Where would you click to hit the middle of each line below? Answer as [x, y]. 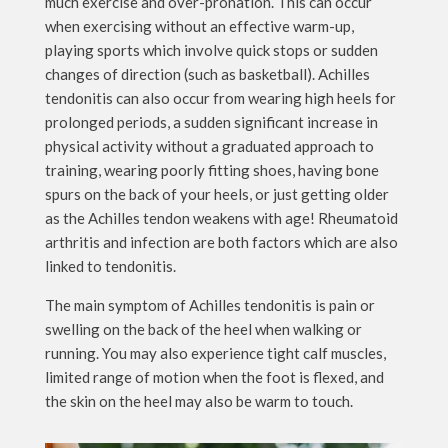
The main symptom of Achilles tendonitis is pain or [209, 305]
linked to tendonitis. [110, 266]
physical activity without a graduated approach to [209, 146]
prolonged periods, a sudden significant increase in [211, 122]
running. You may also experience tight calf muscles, [215, 353]
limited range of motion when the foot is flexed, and [214, 377]
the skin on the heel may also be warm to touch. [198, 401]
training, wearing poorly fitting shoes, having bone [211, 170]
